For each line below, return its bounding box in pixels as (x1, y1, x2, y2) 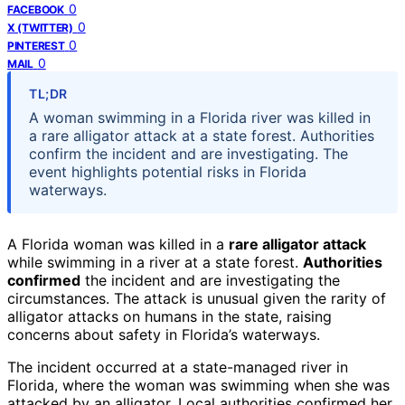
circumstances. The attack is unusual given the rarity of (7, 288, 386, 307)
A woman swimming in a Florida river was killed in (29, 108, 371, 127)
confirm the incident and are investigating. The (29, 144, 348, 163)
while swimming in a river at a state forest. (7, 252, 303, 271)
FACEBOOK (7, 2, 64, 16)
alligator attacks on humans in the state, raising (7, 306, 332, 325)
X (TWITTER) (7, 20, 73, 34)
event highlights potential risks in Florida (29, 162, 306, 181)
